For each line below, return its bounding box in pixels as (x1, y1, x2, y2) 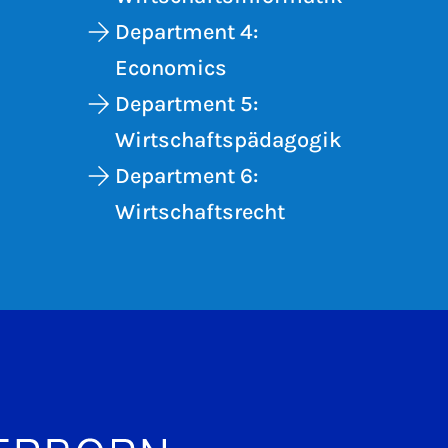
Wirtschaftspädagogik (115, 127, 343, 153)
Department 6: (115, 163, 259, 189)
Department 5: (115, 91, 259, 117)
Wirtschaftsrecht (115, 199, 286, 225)
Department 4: (115, 19, 259, 45)
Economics (115, 55, 228, 81)
